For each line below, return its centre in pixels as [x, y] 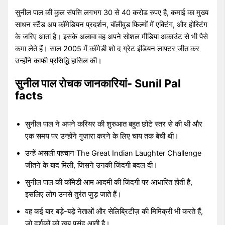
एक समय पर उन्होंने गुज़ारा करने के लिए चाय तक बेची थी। [102, 136]
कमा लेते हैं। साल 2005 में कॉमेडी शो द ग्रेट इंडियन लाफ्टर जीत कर [107, 48]
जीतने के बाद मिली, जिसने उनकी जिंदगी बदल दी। [92, 165]
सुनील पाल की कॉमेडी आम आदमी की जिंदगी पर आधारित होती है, [109, 183]
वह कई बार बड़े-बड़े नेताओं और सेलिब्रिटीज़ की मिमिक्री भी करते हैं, [114, 212]
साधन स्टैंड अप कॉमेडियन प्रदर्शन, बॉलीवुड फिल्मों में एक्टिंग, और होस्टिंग [111, 24]
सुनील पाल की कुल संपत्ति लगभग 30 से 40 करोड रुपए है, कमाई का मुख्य [112, 12]
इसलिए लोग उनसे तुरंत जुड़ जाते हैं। [74, 195]
